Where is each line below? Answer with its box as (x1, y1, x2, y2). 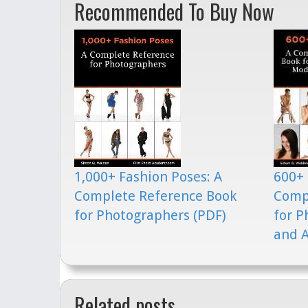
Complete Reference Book (74, 188, 236, 205)
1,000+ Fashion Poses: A (74, 168, 222, 186)
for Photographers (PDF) (74, 207, 226, 224)
